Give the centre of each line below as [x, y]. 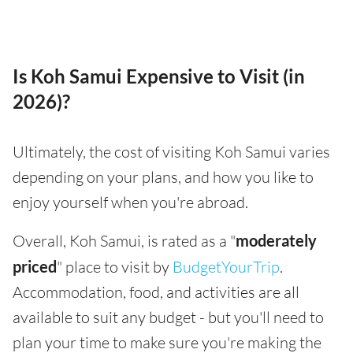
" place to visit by [115, 267]
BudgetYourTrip [226, 267]
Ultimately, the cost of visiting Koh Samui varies [171, 152]
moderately [276, 240]
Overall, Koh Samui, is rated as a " [124, 241]
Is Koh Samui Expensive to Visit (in [159, 76]
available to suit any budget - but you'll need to [168, 317]
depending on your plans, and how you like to [163, 177]
